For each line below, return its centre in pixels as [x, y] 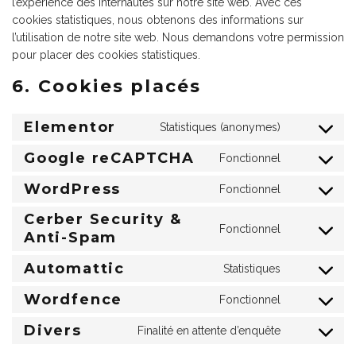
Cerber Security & [103, 219]
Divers [53, 330]
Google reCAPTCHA [109, 158]
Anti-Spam [71, 238]
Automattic [74, 268]
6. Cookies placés [107, 86]
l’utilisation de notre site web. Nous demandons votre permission [178, 37]
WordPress [73, 189]
